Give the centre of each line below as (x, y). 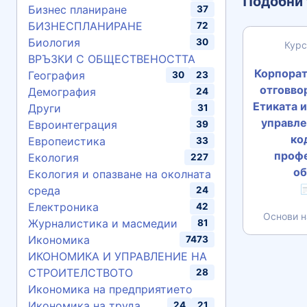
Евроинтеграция (73, 125)
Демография (62, 92)
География (57, 75)
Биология (54, 42)
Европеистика (67, 141)
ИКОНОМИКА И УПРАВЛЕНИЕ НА (118, 256)
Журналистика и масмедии (103, 223)
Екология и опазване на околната (120, 174)
